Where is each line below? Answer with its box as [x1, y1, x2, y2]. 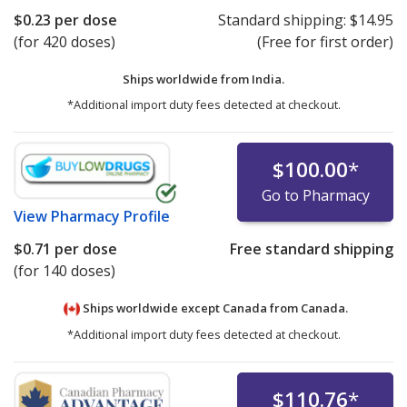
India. [252, 71, 284, 88]
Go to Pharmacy [261, 185, 370, 206]
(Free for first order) [256, 32, 393, 53]
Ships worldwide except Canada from [79, 300, 301, 317]
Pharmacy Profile [51, 206, 170, 227]
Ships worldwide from [123, 71, 252, 88]
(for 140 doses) [14, 261, 115, 282]
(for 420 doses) [14, 32, 115, 53]
